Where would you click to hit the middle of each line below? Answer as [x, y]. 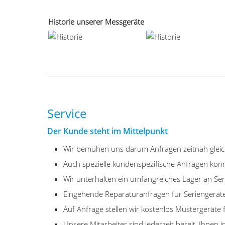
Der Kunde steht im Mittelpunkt [108, 131]
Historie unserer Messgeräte [96, 22]
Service [67, 114]
